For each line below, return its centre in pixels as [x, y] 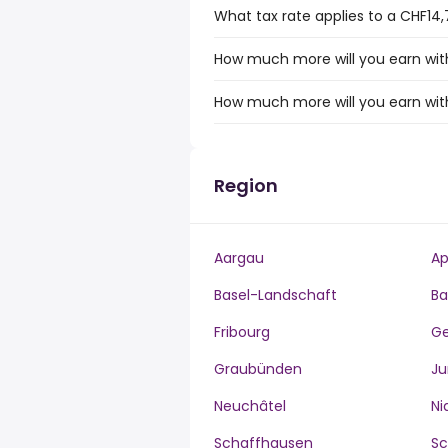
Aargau [239, 258]
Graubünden [258, 369]
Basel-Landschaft [275, 295]
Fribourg [242, 332]
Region [246, 185]
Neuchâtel [250, 406]
